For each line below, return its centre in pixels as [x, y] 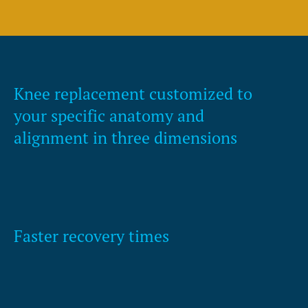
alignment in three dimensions [125, 138]
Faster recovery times [91, 236]
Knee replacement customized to [133, 94]
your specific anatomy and [109, 116]
